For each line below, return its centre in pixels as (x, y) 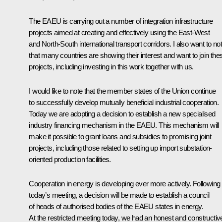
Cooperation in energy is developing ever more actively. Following (125, 183)
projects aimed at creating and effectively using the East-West (119, 32)
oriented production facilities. (70, 159)
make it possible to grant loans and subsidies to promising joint (120, 136)
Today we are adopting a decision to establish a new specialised (122, 113)
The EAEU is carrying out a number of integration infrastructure (121, 21)
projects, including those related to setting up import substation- (120, 148)
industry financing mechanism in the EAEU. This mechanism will (124, 125)
